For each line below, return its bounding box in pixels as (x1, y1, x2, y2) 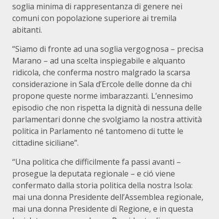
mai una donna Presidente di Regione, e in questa (12, 203, 193, 214)
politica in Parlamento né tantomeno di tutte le (12, 126, 183, 136)
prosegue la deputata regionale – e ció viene (12, 168, 175, 179)
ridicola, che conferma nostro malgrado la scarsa (12, 67, 190, 78)
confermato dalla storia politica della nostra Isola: (12, 180, 193, 191)
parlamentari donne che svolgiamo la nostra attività (12, 114, 202, 125)
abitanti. (12, 24, 42, 35)
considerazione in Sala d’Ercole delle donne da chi (12, 79, 192, 89)
